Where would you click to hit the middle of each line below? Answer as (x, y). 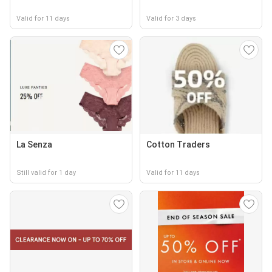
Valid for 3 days (171, 19)
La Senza (34, 144)
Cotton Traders (178, 144)
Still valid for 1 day (46, 173)
